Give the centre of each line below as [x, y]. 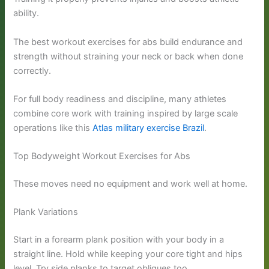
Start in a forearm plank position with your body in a [119, 240]
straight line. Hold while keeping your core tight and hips [128, 254]
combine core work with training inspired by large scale [126, 113]
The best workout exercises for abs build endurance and [128, 42]
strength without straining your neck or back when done [128, 56]
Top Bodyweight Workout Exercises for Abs [102, 156]
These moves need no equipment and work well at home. [131, 184]
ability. [26, 14]
